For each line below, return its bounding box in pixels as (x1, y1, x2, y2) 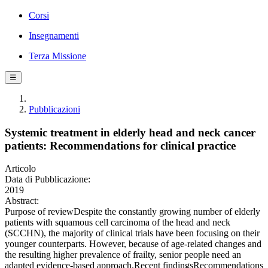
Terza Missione (29, 51, 86, 61)
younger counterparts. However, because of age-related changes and (5, 239, 261, 249)
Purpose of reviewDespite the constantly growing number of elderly (5, 206, 260, 217)
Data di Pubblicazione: (5, 174, 90, 185)
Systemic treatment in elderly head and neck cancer (5, 126, 255, 139)
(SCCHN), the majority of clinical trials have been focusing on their (5, 228, 260, 239)
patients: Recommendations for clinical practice (5, 139, 236, 152)
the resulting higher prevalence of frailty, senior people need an (5, 249, 241, 260)
